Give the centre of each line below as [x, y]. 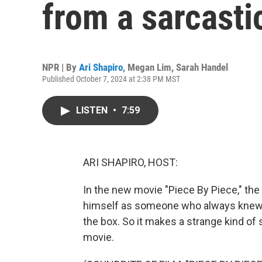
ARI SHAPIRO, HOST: [130, 162]
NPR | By [61, 67]
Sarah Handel [202, 67]
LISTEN [93, 110]
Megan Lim [149, 67]
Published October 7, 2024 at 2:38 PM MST [111, 79]
